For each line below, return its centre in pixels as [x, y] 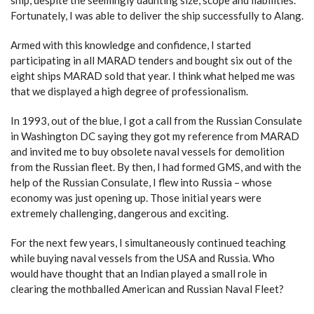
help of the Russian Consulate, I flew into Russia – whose [141, 182]
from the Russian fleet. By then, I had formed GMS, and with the [156, 167]
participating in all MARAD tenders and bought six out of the [151, 60]
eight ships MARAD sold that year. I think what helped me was [153, 76]
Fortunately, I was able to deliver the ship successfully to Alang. [157, 15]
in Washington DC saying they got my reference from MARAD [155, 136]
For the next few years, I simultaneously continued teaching [148, 243]
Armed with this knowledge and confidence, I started [131, 45]
